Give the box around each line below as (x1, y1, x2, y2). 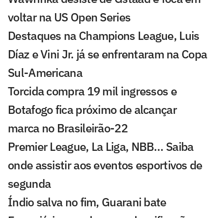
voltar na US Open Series (8, 9, 131, 25)
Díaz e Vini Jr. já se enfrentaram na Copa (8, 46, 207, 62)
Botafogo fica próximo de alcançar (8, 101, 177, 117)
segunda (8, 175, 51, 191)
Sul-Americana (8, 64, 82, 80)
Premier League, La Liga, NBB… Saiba (8, 138, 194, 154)
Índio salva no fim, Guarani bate (8, 194, 166, 210)
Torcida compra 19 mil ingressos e (8, 83, 177, 99)
